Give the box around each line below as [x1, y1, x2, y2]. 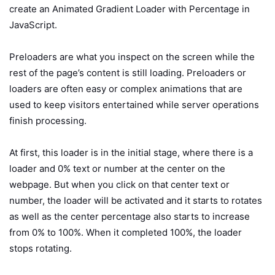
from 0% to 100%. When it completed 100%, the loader [9, 227, 242, 239]
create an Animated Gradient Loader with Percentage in [9, 3, 250, 15]
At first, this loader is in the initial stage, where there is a [9, 147, 253, 159]
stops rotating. [9, 242, 72, 255]
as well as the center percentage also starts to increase [9, 211, 250, 223]
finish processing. [9, 115, 87, 127]
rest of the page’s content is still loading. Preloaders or [9, 67, 246, 79]
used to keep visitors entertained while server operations [9, 99, 259, 111]
